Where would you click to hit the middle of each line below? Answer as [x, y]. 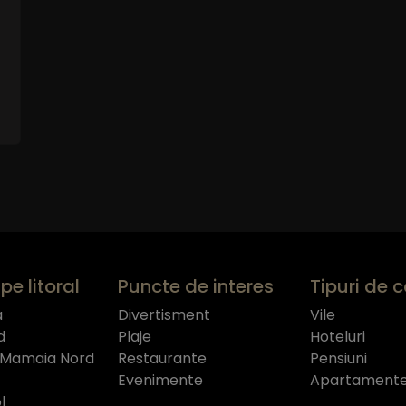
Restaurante [163, 358]
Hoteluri [337, 336]
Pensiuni [338, 358]
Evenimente [161, 380]
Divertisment [164, 314]
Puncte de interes [196, 286]
